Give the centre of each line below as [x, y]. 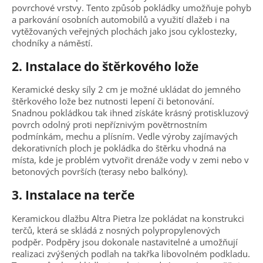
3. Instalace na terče [73, 195]
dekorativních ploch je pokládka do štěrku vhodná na [119, 148]
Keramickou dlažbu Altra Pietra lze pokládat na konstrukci [128, 218]
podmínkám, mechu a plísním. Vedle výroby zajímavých [125, 136]
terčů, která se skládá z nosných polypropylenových [116, 230]
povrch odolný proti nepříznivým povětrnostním [109, 125]
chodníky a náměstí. [53, 43]
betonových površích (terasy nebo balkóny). [100, 172]
